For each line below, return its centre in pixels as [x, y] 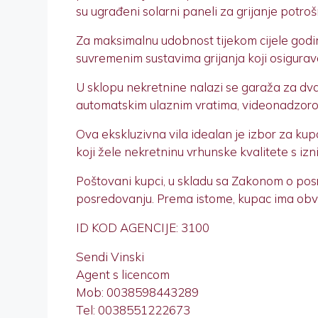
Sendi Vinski [110, 257]
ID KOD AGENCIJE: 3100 [143, 228]
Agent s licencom [123, 275]
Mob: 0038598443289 [137, 292]
